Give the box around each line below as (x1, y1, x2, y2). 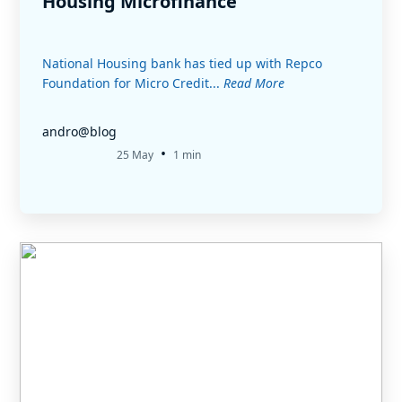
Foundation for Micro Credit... (42, 74, 223, 92)
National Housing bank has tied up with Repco (42, 55, 322, 72)
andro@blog (42, 123, 117, 140)
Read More (223, 74, 284, 92)
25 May (117, 147, 153, 162)
